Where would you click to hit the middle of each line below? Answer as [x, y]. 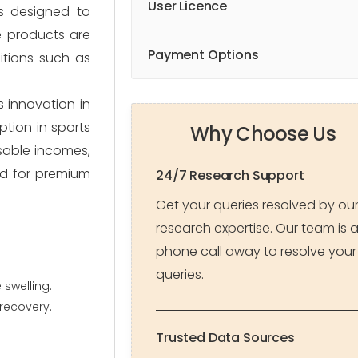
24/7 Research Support [230, 175]
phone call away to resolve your [256, 251]
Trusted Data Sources [225, 338]
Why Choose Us [263, 134]
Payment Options [203, 55]
